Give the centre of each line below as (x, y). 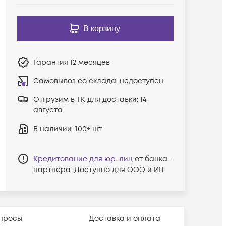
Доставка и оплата (125, 218)
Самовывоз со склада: (76, 81)
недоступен (141, 81)
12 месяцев (90, 62)
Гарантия (51, 62)
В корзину (102, 28)
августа (48, 110)
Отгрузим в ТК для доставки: (87, 99)
